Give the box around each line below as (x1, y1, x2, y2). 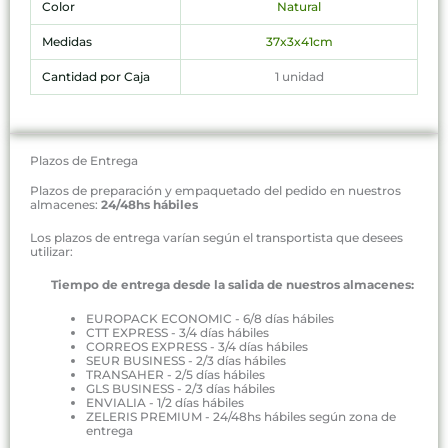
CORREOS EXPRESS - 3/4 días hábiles (86, 338, 308, 354)
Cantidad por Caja (41, 68, 150, 84)
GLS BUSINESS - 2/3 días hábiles (86, 380, 275, 396)
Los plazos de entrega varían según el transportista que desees (30, 230, 403, 246)
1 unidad (274, 68, 324, 84)
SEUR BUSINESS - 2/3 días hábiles (86, 352, 286, 368)
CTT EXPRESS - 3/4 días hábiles (86, 324, 269, 340)
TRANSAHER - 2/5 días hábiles (86, 366, 265, 382)
